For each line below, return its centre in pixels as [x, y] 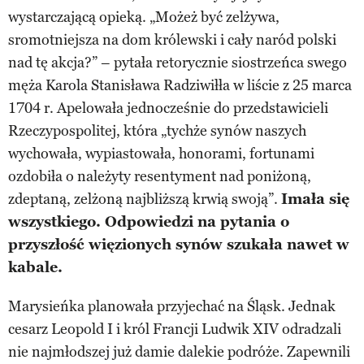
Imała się [315, 199]
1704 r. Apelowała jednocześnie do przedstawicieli [168, 108]
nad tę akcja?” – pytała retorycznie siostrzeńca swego [178, 62]
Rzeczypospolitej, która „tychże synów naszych [157, 130]
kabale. [35, 267]
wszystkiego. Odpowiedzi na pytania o [149, 221]
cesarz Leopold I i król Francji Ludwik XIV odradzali [175, 329]
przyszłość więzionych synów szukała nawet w [179, 244]
